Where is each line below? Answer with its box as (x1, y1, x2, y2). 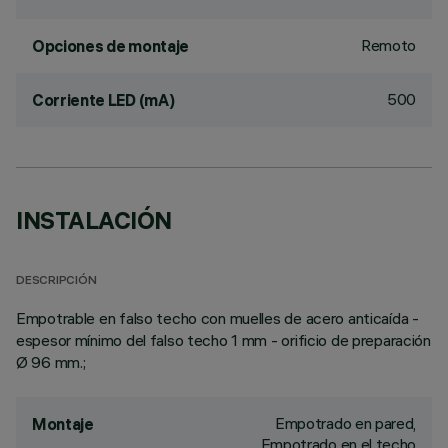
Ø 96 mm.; (16, 352, 86, 372)
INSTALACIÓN (16, 205, 172, 235)
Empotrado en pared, (275, 413, 416, 433)
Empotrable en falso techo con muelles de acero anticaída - (16, 308, 419, 328)
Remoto (360, 35, 416, 55)
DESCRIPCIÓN (16, 275, 97, 288)
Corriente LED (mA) (32, 90, 175, 110)
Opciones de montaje (32, 36, 189, 56)
